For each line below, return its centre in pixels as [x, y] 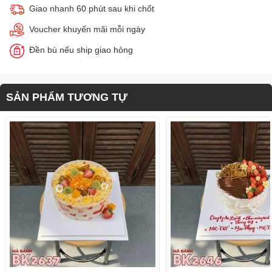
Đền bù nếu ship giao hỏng [81, 50]
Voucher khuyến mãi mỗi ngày [87, 29]
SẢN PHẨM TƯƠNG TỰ [67, 97]
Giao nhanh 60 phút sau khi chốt [92, 9]
